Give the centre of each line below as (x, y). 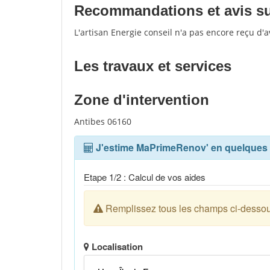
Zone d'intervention (142, 100)
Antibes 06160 (103, 121)
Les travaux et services (153, 66)
